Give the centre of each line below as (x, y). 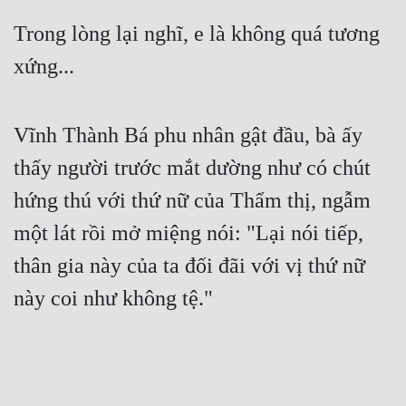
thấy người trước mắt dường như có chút (192, 168)
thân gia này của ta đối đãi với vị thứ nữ (189, 266)
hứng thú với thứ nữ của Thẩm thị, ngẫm (192, 201)
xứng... (44, 67)
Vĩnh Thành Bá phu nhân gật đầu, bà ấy (188, 135)
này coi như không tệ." (113, 299)
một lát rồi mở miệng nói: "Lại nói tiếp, (188, 233)
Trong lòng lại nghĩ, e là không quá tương (197, 34)
